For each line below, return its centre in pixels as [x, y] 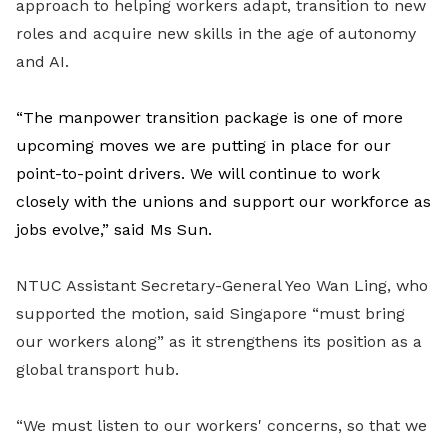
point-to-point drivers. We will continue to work [198, 173]
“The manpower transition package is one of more [209, 117]
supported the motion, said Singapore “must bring [210, 313]
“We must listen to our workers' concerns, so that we [221, 425]
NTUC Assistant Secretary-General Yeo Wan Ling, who [222, 285]
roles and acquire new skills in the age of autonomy [216, 33]
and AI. [42, 61]
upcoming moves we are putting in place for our [203, 145]
